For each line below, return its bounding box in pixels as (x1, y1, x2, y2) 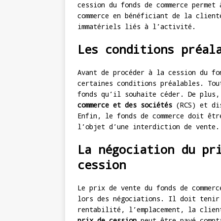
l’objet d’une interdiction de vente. (77, 122, 220, 132)
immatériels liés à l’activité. (77, 22, 196, 32)
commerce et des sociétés (77, 100, 172, 110)
